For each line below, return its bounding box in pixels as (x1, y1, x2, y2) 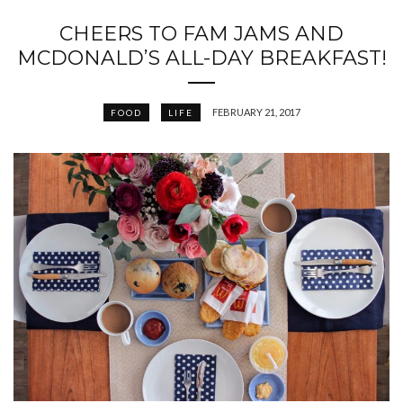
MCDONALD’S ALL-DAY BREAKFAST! (16, 46, 387, 71)
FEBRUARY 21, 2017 (211, 106, 300, 119)
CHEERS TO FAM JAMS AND (59, 22, 344, 47)
